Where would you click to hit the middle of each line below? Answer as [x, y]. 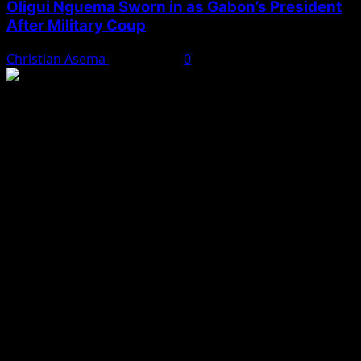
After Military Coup [76, 25]
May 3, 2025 [146, 58]
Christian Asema [58, 58]
